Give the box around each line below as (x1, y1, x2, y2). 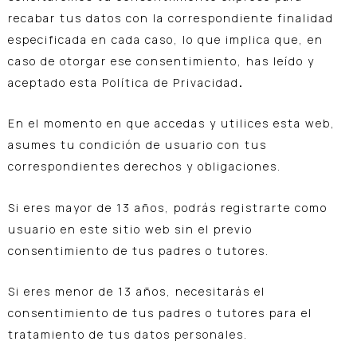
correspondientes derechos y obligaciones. (8, 159, 281, 175)
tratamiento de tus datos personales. (8, 327, 248, 343)
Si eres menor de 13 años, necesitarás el (8, 284, 265, 300)
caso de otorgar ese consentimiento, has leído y (8, 53, 315, 69)
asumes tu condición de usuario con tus (8, 137, 267, 153)
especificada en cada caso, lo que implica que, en (8, 31, 324, 47)
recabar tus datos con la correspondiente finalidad (8, 10, 334, 25)
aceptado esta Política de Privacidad (8, 74, 239, 90)
